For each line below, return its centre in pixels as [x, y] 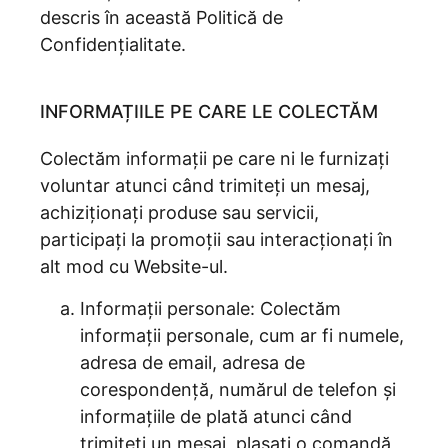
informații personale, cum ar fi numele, [242, 335]
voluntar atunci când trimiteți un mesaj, [205, 185]
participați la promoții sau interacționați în [216, 239]
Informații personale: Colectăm [210, 308]
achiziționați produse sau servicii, [179, 212]
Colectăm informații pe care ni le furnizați [214, 158]
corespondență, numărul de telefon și [238, 389]
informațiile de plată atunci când [216, 416]
